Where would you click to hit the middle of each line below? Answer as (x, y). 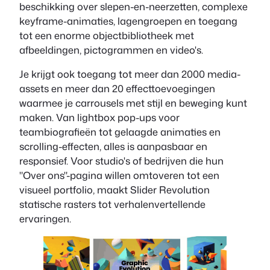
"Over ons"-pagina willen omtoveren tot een (119, 175)
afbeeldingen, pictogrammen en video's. (112, 49)
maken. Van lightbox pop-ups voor (99, 118)
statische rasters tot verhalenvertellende (112, 204)
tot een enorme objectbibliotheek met (107, 35)
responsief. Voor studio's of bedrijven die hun (121, 161)
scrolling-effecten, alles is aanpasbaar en (113, 146)
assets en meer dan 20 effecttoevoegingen (117, 89)
